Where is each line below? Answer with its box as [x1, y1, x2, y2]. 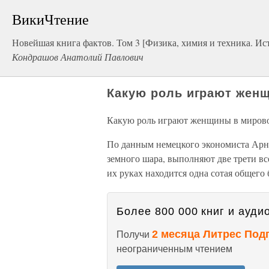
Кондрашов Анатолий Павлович [12, 50, 144, 63]
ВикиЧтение [12, 10, 89, 29]
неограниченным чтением [116, 244, 232, 254]
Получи [116, 229, 152, 240]
